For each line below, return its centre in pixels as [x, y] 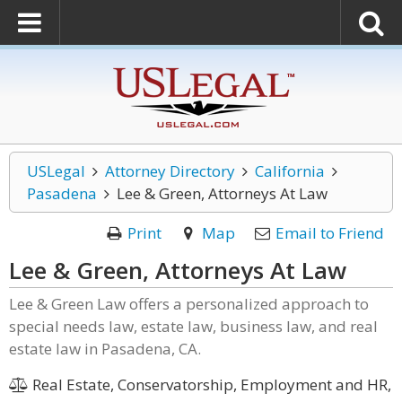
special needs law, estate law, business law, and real [193, 326]
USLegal [56, 171]
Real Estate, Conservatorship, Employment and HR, [210, 385]
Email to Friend [330, 233]
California [289, 171]
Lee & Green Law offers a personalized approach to [189, 304]
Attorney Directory [170, 171]
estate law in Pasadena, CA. [105, 349]
